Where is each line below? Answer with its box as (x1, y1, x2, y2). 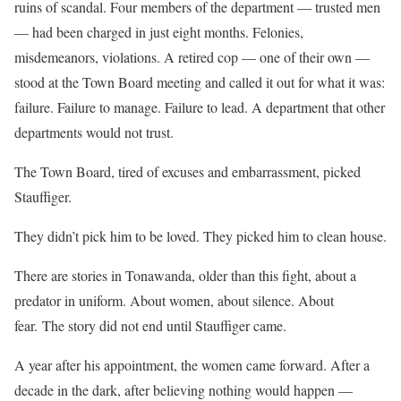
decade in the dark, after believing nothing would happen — (14, 380, 353, 399)
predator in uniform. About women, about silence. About (14, 290, 334, 310)
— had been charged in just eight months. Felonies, (14, 21, 303, 41)
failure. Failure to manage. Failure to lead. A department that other (14, 97, 385, 116)
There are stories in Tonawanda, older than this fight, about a (14, 265, 356, 285)
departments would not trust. (14, 122, 174, 141)
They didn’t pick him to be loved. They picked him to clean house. (14, 226, 387, 245)
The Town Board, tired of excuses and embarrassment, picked (14, 161, 361, 181)
